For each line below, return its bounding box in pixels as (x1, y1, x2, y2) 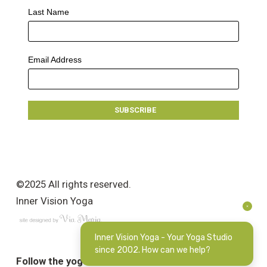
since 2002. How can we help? (95, 245, 210, 255)
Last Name (27, 7, 69, 17)
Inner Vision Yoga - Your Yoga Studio (95, 232, 232, 243)
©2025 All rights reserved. (15, 178, 131, 191)
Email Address (27, 55, 82, 65)
